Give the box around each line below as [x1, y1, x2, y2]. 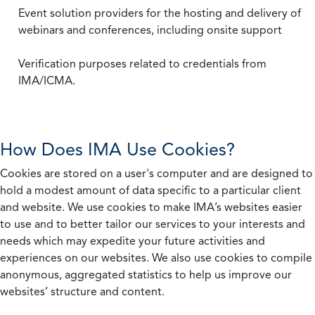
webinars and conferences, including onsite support [18, 23, 282, 37]
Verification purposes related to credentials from [18, 57, 266, 70]
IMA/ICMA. [18, 74, 75, 87]
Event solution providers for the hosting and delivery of [18, 6, 301, 20]
